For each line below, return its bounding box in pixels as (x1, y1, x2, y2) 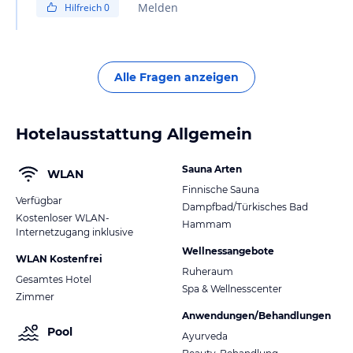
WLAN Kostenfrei (16, 252, 102, 265)
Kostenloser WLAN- (16, 211, 110, 224)
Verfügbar (16, 194, 62, 206)
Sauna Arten (182, 162, 242, 175)
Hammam (182, 217, 232, 230)
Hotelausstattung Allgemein (16, 124, 252, 143)
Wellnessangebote (182, 244, 274, 257)
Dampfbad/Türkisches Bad (182, 200, 308, 213)
